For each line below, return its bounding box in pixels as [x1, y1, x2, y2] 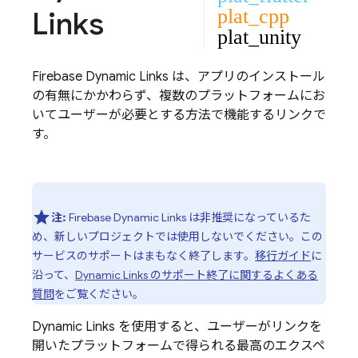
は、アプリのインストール [169, 69, 325, 85]
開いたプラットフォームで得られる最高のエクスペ [32, 338, 325, 354]
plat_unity [217, 26, 301, 49]
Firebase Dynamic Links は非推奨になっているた [66, 210, 311, 225]
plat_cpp [217, 5, 289, 28]
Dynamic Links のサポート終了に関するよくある [75, 268, 318, 282]
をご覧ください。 [54, 287, 144, 301]
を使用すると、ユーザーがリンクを [115, 319, 322, 335]
